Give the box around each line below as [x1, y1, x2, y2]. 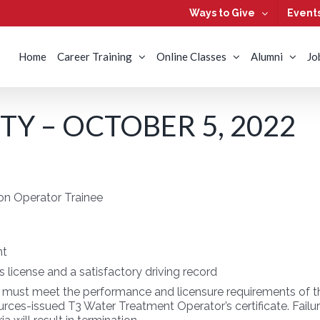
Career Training [57, 49, 132, 63]
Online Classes [156, 49, 226, 63]
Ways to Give [189, 7, 255, 19]
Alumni [251, 49, 283, 63]
